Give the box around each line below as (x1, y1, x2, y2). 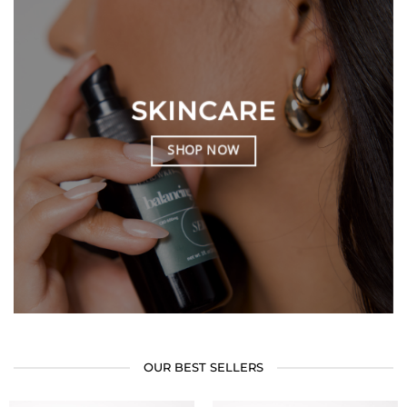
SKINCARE (130, 95, 277, 127)
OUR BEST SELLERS (144, 361, 263, 375)
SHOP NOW (167, 141, 240, 158)
